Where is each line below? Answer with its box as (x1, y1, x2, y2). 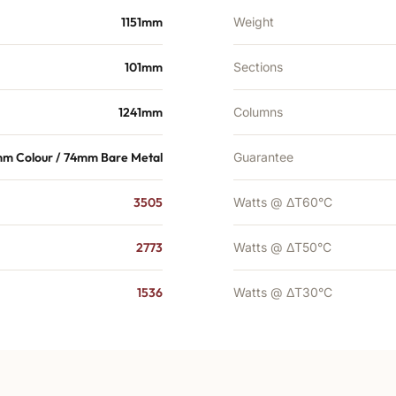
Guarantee (233, 149, 293, 164)
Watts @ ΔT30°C (233, 285, 332, 300)
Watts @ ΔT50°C (233, 240, 331, 255)
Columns (233, 104, 283, 119)
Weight (233, 14, 274, 29)
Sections (233, 59, 283, 74)
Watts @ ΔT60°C (233, 194, 332, 209)
